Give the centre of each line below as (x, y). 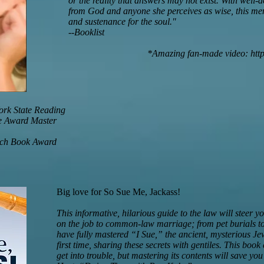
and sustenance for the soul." (122, 22)
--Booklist (86, 32)
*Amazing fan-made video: (199, 53)
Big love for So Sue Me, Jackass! (118, 192)
